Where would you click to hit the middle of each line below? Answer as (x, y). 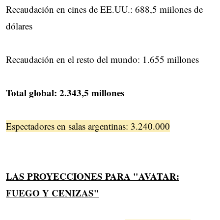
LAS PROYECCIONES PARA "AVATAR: (93, 176)
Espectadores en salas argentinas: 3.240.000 (88, 126)
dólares (19, 26)
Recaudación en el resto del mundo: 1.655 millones (102, 59)
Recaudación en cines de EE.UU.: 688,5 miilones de (104, 9)
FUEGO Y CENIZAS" (53, 193)
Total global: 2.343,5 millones (65, 93)
